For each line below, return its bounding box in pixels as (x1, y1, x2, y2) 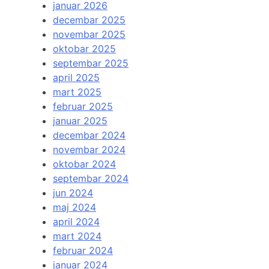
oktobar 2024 (53, 158, 116, 171)
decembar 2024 (53, 129, 125, 142)
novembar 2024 (53, 144, 125, 156)
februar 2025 (53, 100, 113, 113)
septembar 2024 (53, 172, 128, 185)
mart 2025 (53, 86, 101, 98)
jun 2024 (53, 187, 93, 199)
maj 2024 (53, 201, 96, 214)
